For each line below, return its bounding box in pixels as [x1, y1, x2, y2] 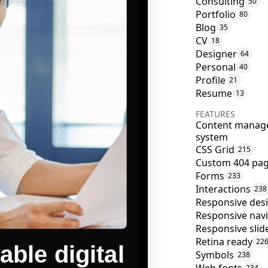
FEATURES [195, 108, 235, 120]
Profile [195, 74, 226, 87]
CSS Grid [195, 143, 234, 156]
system [195, 130, 228, 144]
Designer [195, 47, 237, 60]
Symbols [195, 248, 234, 261]
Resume [195, 87, 232, 100]
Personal [195, 60, 236, 74]
